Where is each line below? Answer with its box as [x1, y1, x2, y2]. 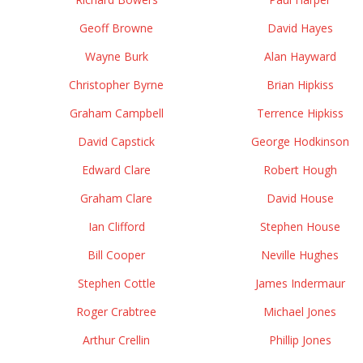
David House [266, 190, 334, 206]
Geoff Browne [79, 20, 153, 36]
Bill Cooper [88, 247, 145, 263]
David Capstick [78, 134, 155, 149]
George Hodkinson [250, 134, 349, 149]
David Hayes [267, 20, 333, 36]
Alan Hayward [263, 49, 336, 64]
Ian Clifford [88, 219, 145, 234]
